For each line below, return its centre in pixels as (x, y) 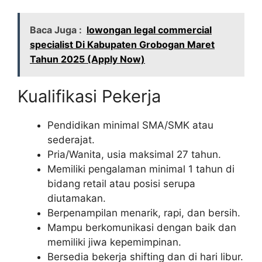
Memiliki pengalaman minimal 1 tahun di (141, 169)
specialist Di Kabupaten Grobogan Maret (122, 45)
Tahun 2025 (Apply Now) (87, 59)
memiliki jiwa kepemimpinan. (114, 242)
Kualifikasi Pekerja (89, 96)
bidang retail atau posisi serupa (121, 184)
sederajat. (71, 140)
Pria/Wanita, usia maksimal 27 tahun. (134, 155)
